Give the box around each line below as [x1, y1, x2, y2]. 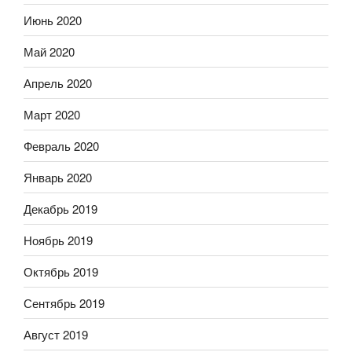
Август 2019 [24, 325, 88, 343]
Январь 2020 [24, 168, 92, 185]
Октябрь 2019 [24, 262, 98, 280]
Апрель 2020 [24, 74, 92, 91]
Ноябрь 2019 [24, 231, 93, 248]
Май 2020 [24, 42, 75, 60]
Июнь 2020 [24, 11, 82, 28]
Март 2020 [24, 105, 80, 123]
